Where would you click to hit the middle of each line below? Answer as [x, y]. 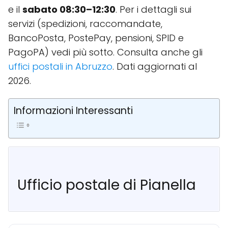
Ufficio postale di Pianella [107, 185]
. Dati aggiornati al [155, 66]
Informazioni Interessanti [73, 111]
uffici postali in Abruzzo [60, 66]
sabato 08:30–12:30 [69, 9]
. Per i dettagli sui [153, 9]
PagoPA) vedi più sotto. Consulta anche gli [105, 52]
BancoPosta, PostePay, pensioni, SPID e [96, 38]
